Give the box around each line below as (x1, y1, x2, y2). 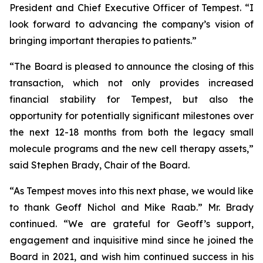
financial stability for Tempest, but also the (9, 93, 254, 105)
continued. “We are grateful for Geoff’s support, (9, 218, 254, 230)
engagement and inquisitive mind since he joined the (9, 234, 254, 246)
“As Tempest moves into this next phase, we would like (9, 185, 254, 197)
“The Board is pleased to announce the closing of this (9, 60, 254, 72)
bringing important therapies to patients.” (9, 35, 197, 46)
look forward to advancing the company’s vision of (9, 18, 254, 30)
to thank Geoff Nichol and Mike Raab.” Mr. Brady (9, 201, 254, 213)
